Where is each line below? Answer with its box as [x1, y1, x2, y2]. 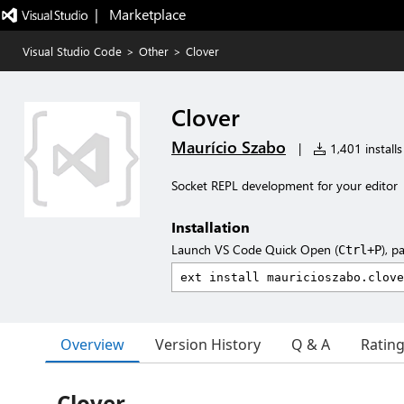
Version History [155, 335, 261, 354]
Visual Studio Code [23, 43, 122, 59]
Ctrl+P [338, 243, 381, 257]
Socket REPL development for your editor [171, 177, 398, 194]
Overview [60, 334, 124, 354]
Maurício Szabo [171, 136, 286, 158]
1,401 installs [326, 140, 402, 157]
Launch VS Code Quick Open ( [171, 241, 338, 258]
